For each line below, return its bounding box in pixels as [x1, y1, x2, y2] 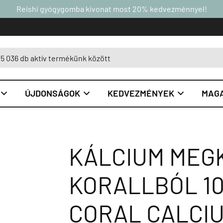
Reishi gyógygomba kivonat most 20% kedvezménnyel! [16, 4, 207, 13]
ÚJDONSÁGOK [25, 88, 80, 99]
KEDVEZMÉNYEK [108, 88, 174, 99]
